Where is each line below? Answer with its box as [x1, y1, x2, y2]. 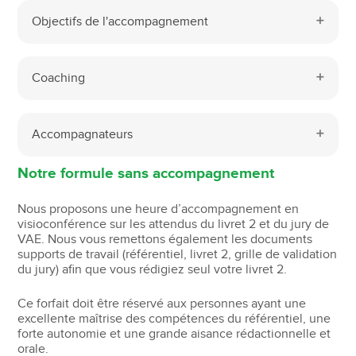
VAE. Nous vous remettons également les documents [17, 231, 313, 247]
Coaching [32, 70, 86, 86]
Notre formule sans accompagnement [17, 164, 275, 183]
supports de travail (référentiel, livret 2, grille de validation [17, 246, 338, 262]
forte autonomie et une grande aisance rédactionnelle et [17, 326, 331, 342]
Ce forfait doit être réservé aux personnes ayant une [17, 296, 307, 311]
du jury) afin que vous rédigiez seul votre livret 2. [17, 261, 288, 277]
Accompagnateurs [32, 126, 133, 142]
